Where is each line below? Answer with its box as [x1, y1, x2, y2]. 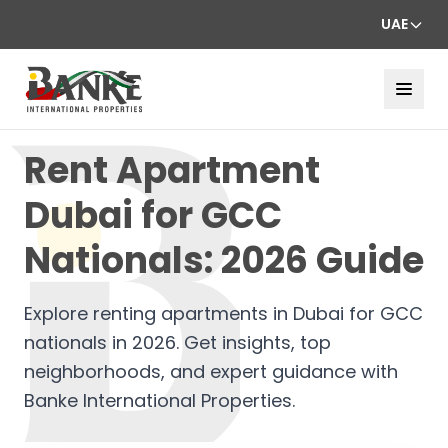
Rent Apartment [24, 144, 320, 196]
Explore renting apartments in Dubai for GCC [24, 300, 423, 326]
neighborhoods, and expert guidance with [24, 358, 398, 384]
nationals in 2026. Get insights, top [24, 329, 331, 355]
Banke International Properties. [24, 387, 295, 413]
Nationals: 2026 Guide [24, 234, 424, 286]
